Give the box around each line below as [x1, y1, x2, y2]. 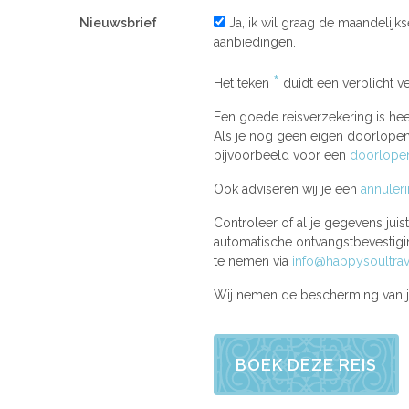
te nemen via [213, 254, 292, 268]
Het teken [213, 76, 273, 90]
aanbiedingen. [213, 35, 296, 49]
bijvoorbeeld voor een [213, 148, 350, 163]
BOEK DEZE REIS [235, 355, 377, 374]
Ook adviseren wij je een [213, 182, 361, 196]
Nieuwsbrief [79, 16, 157, 30]
